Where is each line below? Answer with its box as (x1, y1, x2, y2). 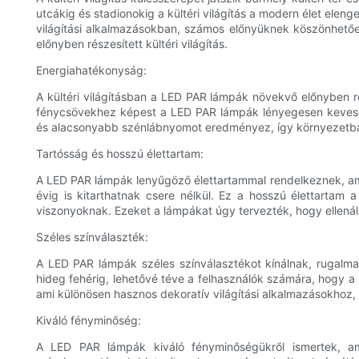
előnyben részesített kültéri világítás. (36, 37, 228, 51)
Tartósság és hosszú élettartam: (36, 147, 204, 161)
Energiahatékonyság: (36, 63, 147, 78)
